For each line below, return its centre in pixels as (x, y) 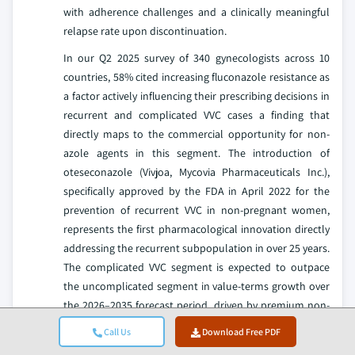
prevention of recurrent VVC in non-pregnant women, (197, 210)
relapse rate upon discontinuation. (145, 31)
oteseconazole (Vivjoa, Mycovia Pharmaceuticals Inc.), (197, 172)
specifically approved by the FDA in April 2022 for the (197, 191)
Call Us (116, 332)
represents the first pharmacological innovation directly (197, 229)
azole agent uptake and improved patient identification (197, 324)
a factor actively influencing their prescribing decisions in (197, 95)
